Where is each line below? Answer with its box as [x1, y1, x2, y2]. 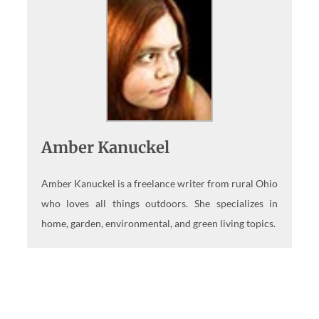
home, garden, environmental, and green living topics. [41, 217, 276, 230]
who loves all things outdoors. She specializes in [41, 197, 278, 210]
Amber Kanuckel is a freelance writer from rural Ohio [41, 177, 278, 190]
